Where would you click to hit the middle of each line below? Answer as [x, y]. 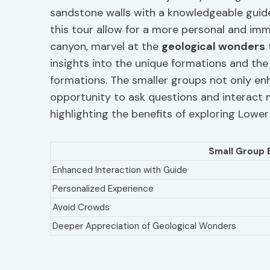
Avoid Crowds [81, 207]
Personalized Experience [103, 189]
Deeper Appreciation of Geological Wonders [144, 226]
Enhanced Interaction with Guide [120, 170]
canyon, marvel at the [106, 46]
